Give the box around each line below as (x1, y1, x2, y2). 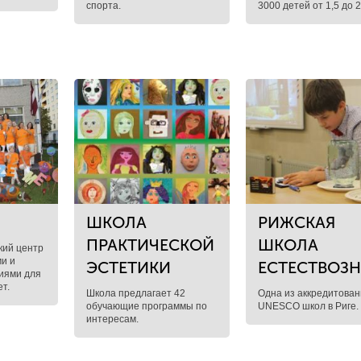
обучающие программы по (85, 301, 207, 312)
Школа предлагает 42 (85, 288, 185, 299)
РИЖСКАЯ (258, 213, 336, 232)
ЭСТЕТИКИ (85, 258, 171, 277)
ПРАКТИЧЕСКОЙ (85, 235, 214, 255)
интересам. (85, 313, 139, 325)
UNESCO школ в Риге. (258, 301, 359, 312)
